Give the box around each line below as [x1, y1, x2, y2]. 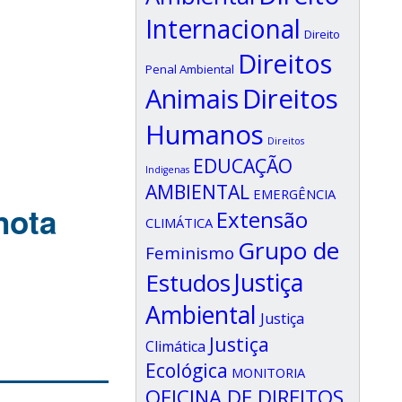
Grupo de [238, 234, 339, 267]
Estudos [145, 267, 231, 299]
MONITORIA [232, 363, 305, 381]
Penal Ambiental [145, 61, 234, 77]
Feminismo [145, 241, 234, 264]
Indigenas [145, 163, 189, 176]
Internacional [145, 12, 301, 46]
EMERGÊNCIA [253, 185, 336, 203]
